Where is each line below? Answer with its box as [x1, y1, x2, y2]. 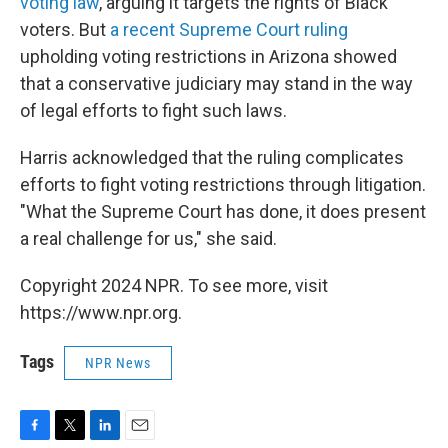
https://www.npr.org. [20, 302, 182, 324]
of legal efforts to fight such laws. [20, 100, 287, 122]
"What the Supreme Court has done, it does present [20, 201, 426, 223]
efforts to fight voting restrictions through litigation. [20, 174, 426, 196]
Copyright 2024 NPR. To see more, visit [20, 275, 328, 297]
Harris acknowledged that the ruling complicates [20, 147, 404, 169]
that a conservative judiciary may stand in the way [20, 73, 413, 95]
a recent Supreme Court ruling [110, 19, 348, 41]
